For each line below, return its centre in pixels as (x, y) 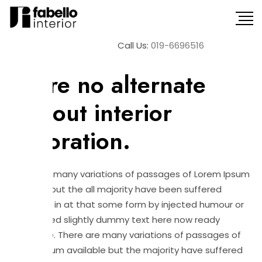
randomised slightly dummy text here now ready (114, 220)
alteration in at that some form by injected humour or (126, 204)
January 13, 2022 (46, 60)
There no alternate (107, 85)
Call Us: (133, 46)
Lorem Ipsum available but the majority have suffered (126, 250)
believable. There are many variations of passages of (125, 235)
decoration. (70, 141)
